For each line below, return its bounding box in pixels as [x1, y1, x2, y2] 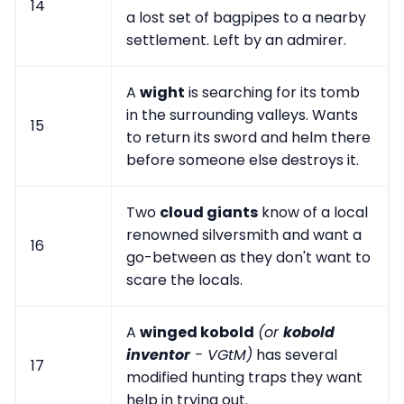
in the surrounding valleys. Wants [126, 105, 358, 126]
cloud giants [160, 202, 258, 224]
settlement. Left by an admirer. [126, 30, 346, 51]
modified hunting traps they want [126, 367, 363, 389]
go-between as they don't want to [126, 247, 371, 269]
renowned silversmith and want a [126, 225, 362, 246]
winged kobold [140, 322, 254, 344]
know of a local [258, 202, 368, 224]
